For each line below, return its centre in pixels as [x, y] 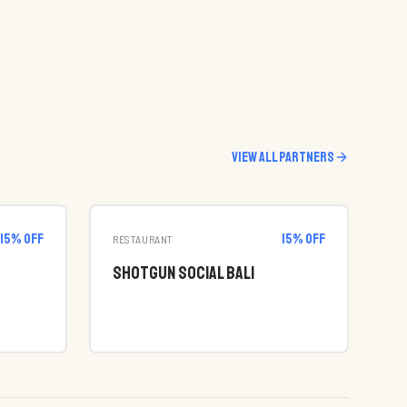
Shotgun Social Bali [184, 273]
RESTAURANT [143, 239]
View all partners [283, 157]
